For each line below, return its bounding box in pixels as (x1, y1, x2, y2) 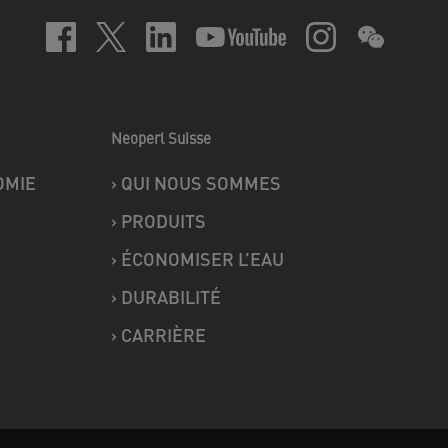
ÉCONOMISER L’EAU (121, 245, 284, 271)
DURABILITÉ (121, 283, 221, 309)
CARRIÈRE (121, 321, 206, 347)
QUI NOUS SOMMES (121, 169, 281, 195)
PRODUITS (121, 207, 206, 233)
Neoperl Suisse (111, 126, 211, 148)
